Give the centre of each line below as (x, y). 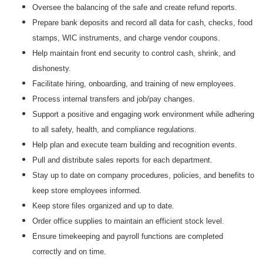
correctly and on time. (69, 252)
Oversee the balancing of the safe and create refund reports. (135, 7)
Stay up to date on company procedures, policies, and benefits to (143, 175)
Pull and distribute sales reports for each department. (122, 160)
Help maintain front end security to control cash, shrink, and (134, 53)
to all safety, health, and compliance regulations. (114, 129)
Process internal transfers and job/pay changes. (114, 99)
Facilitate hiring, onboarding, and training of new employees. (134, 84)
